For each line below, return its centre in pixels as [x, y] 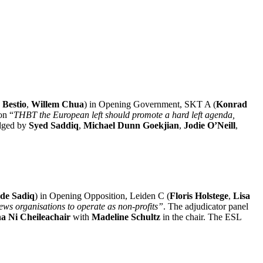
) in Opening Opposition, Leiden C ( [102, 195]
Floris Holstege [199, 195]
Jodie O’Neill [210, 125]
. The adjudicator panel [206, 206]
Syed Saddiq [54, 125]
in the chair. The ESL [201, 217]
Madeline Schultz [126, 217]
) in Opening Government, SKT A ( [150, 104]
